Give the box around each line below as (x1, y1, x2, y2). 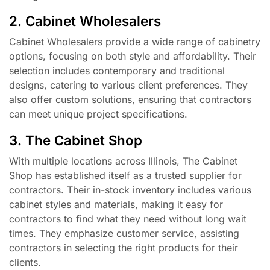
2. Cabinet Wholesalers (9, 13, 161, 30)
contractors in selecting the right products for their (9, 241, 238, 254)
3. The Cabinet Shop (9, 131, 142, 148)
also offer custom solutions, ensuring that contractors (9, 93, 251, 106)
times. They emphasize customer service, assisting (9, 227, 239, 239)
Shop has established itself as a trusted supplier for (9, 169, 242, 181)
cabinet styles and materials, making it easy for (9, 198, 223, 210)
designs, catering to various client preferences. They (9, 79, 248, 92)
